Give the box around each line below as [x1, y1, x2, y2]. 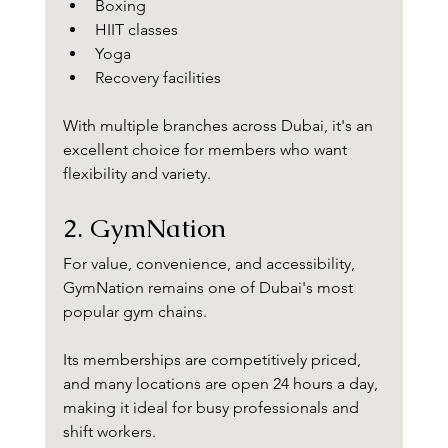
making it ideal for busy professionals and [62, 398, 363, 418]
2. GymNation [62, 211, 226, 246]
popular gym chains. [62, 302, 207, 322]
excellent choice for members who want [62, 140, 351, 160]
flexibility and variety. [62, 164, 211, 184]
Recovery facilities [94, 68, 221, 88]
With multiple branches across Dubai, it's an [62, 116, 377, 136]
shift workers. [62, 422, 156, 442]
